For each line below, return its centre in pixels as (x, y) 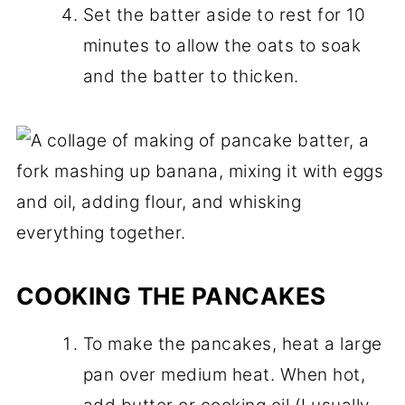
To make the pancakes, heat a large (232, 344)
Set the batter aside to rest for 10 (224, 14)
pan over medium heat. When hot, (224, 374)
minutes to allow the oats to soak (222, 45)
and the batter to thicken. (191, 76)
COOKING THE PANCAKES (171, 296)
